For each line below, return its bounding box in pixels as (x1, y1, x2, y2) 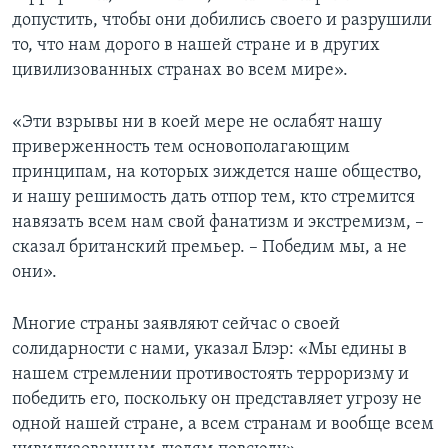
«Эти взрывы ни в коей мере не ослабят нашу (12, 112, 382, 132)
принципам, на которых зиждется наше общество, (12, 162, 422, 182)
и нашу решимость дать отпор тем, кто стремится (12, 187, 415, 207)
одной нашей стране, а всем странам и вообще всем (12, 414, 434, 434)
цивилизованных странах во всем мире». (12, 60, 348, 80)
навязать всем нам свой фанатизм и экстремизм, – (12, 212, 424, 232)
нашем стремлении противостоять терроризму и (12, 364, 409, 384)
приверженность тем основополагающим (12, 137, 350, 157)
